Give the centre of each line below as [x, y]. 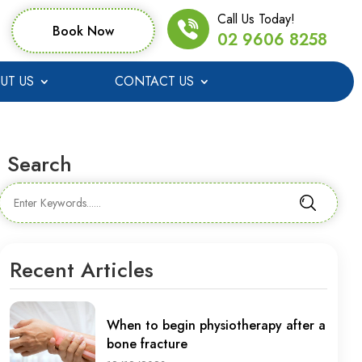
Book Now [84, 31]
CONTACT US [154, 81]
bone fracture [147, 343]
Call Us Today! [257, 19]
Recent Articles [81, 270]
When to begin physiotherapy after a [216, 325]
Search [39, 164]
